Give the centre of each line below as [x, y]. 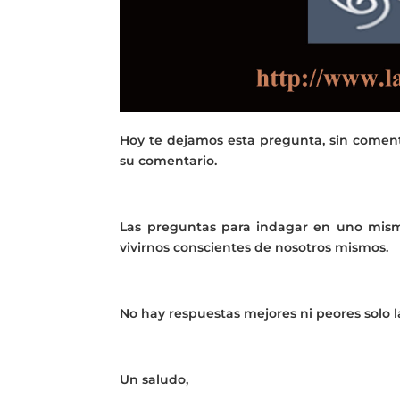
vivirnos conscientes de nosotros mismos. [254, 248]
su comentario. [169, 161]
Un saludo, [154, 380]
